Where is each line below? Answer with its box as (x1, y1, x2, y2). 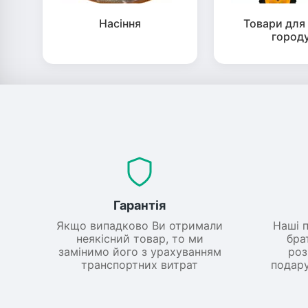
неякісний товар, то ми (76, 232, 203, 246)
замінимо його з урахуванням (58, 245, 221, 259)
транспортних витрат (81, 258, 199, 272)
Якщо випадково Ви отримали (56, 219, 223, 233)
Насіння (98, 16, 141, 31)
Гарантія (113, 198, 166, 213)
